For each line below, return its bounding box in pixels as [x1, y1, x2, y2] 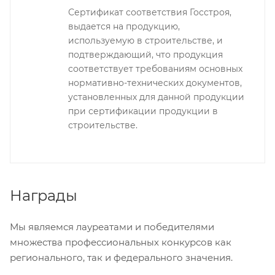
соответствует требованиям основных [68, 63, 242, 74]
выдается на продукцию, [68, 21, 180, 32]
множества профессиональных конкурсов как [10, 236, 231, 248]
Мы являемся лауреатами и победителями [10, 221, 214, 233]
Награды [10, 187, 77, 204]
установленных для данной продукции [68, 91, 244, 103]
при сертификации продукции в [68, 106, 218, 117]
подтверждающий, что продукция [68, 49, 223, 60]
